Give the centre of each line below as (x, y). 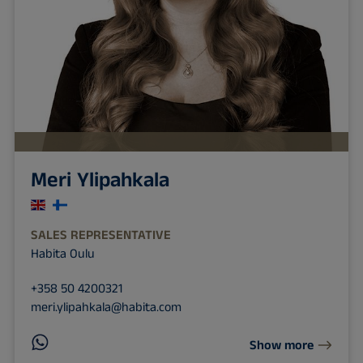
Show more (282, 346)
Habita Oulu (62, 254)
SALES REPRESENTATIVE (100, 235)
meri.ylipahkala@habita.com (106, 307)
